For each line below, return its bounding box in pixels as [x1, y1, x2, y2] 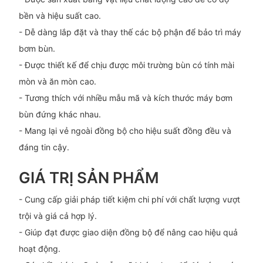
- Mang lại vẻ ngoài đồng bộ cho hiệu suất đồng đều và [18, 125, 231, 136]
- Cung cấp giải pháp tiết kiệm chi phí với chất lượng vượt [18, 194, 240, 205]
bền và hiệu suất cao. [18, 10, 101, 21]
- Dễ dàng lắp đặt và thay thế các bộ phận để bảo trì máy [18, 26, 241, 37]
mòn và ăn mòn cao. [18, 76, 96, 86]
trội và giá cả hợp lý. [18, 211, 97, 221]
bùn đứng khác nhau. [18, 109, 101, 119]
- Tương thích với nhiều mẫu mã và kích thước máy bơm [18, 92, 232, 103]
